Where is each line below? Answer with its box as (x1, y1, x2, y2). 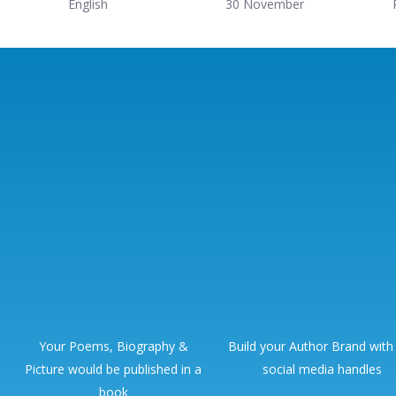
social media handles (262, 360, 382, 377)
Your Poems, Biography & (38, 337, 188, 354)
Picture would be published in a (25, 360, 202, 377)
